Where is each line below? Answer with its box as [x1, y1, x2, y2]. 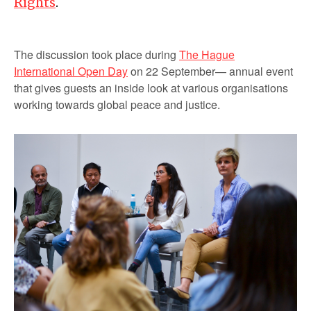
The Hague [179, 47, 235, 62]
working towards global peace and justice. [14, 96, 220, 112]
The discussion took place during [14, 47, 179, 62]
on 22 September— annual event [128, 63, 293, 79]
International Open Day [14, 63, 128, 79]
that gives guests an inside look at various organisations [14, 80, 288, 96]
